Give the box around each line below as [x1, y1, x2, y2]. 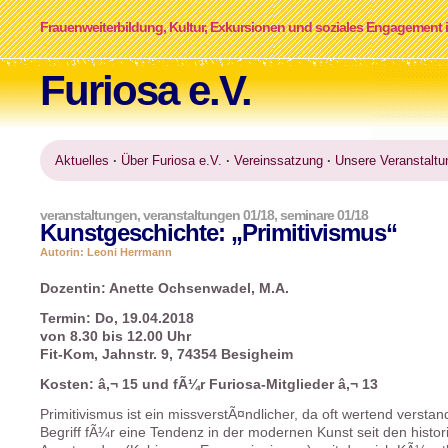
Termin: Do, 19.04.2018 [40, 311, 194, 326]
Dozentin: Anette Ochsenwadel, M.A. [40, 281, 289, 296]
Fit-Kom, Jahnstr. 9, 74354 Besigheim [40, 347, 293, 362]
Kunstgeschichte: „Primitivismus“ [40, 219, 397, 246]
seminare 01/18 [280, 207, 368, 223]
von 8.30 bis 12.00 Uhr [40, 329, 191, 344]
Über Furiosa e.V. [121, 153, 222, 168]
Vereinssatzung [234, 153, 323, 168]
